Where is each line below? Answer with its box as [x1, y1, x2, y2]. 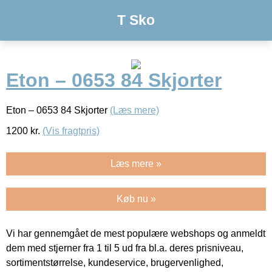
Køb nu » [116, 193, 156, 204]
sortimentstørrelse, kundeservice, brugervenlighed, [6, 257, 223, 268]
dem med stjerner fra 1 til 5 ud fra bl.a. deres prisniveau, [6, 242, 243, 253]
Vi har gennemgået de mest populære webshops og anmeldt [6, 228, 265, 239]
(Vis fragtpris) [42, 125, 100, 136]
